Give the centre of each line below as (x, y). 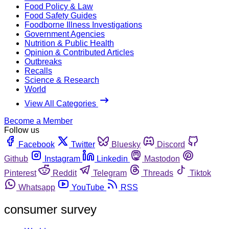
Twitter (83, 144)
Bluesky (126, 144)
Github (16, 158)
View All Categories (61, 103)
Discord (171, 144)
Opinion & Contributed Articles (79, 52)
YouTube (88, 187)
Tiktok (200, 173)
